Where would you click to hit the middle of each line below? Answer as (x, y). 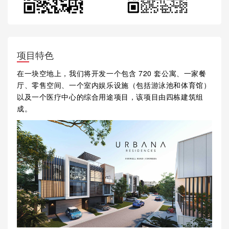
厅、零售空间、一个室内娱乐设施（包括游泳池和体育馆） (114, 85)
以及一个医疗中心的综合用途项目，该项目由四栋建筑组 (110, 96)
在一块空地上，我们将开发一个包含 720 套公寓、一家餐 (111, 73)
